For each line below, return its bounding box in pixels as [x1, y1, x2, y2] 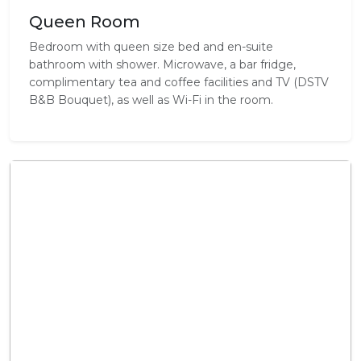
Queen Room [29, 12, 140, 32]
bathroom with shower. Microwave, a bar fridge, [29, 57, 296, 73]
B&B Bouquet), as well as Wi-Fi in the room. [29, 93, 273, 108]
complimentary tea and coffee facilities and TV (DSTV [29, 75, 329, 90]
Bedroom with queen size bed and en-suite [29, 39, 273, 55]
